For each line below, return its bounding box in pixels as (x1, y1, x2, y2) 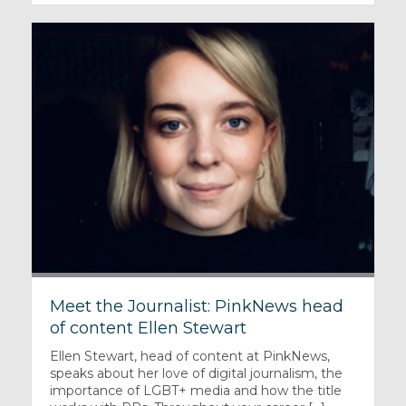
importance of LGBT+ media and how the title (49, 382, 342, 400)
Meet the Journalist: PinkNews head (49, 296, 343, 317)
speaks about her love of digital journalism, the (49, 365, 343, 382)
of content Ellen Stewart (49, 318, 246, 339)
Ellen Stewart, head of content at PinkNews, (49, 348, 330, 365)
